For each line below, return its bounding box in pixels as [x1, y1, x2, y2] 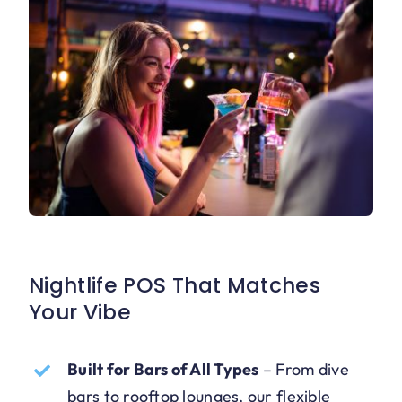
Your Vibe [28, 297, 132, 328]
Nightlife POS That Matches [28, 270, 321, 301]
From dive [275, 359, 349, 380]
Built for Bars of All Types [67, 359, 259, 380]
